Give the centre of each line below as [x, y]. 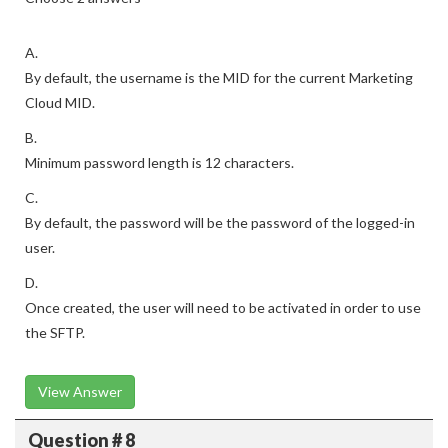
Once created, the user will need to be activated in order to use [223, 307]
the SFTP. [55, 332]
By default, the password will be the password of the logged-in [220, 222]
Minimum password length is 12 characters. [159, 162]
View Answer [80, 391]
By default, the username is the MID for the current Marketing [219, 77]
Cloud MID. [60, 102]
